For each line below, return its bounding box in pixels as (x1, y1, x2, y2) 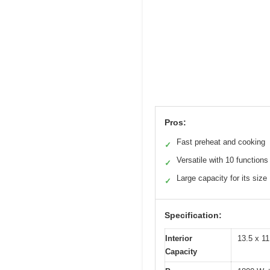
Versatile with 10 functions (177, 155, 268, 165)
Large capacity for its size (177, 173, 267, 183)
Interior (165, 233, 192, 243)
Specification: (165, 210, 222, 220)
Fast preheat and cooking (177, 137, 265, 146)
